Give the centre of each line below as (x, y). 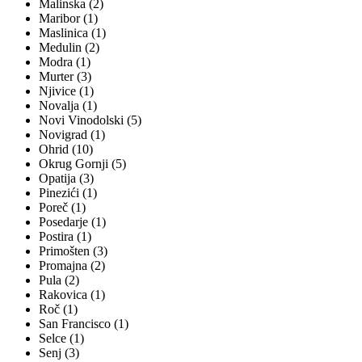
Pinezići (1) (68, 193)
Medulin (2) (69, 48)
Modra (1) (65, 62)
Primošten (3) (73, 251)
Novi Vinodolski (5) (90, 120)
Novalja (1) (68, 106)
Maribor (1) (68, 19)
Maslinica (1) (72, 33)
